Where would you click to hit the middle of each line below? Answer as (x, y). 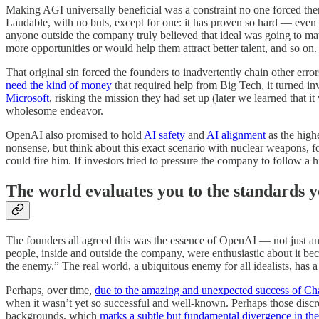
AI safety (164, 135)
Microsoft (27, 98)
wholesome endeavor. (54, 111)
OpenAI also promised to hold (75, 135)
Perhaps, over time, (50, 290)
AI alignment (236, 135)
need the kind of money (59, 85)
